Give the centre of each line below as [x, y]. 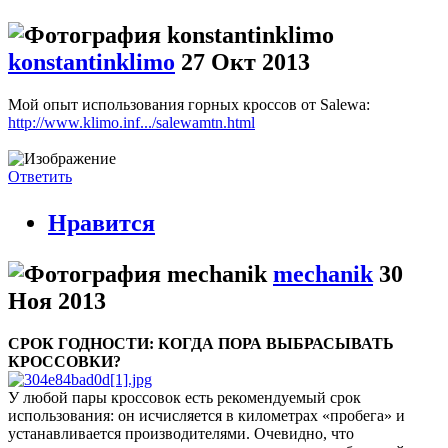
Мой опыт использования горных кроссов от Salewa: [189, 104]
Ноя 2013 [57, 300]
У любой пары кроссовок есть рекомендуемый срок [184, 397]
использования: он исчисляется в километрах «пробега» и [206, 415]
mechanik [323, 273]
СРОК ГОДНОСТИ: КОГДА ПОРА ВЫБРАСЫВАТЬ [201, 343]
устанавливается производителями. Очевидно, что [181, 433]
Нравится [101, 222]
